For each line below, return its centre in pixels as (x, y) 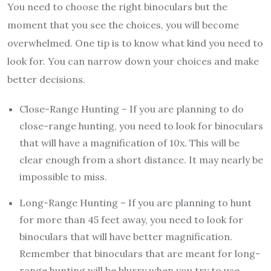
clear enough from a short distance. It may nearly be (141, 160)
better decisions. (46, 80)
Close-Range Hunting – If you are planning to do (132, 109)
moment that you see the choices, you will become (123, 25)
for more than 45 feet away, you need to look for (131, 220)
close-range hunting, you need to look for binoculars (141, 126)
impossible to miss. (63, 177)
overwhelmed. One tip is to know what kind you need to (135, 43)
